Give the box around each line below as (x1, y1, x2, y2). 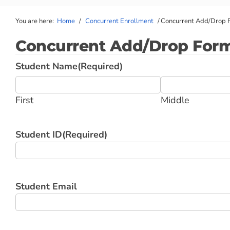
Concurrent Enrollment (85, 16, 154, 26)
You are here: (15, 16, 54, 26)
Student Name (15, 60, 78, 72)
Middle (160, 94, 189, 106)
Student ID (15, 128, 62, 141)
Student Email (15, 180, 77, 193)
